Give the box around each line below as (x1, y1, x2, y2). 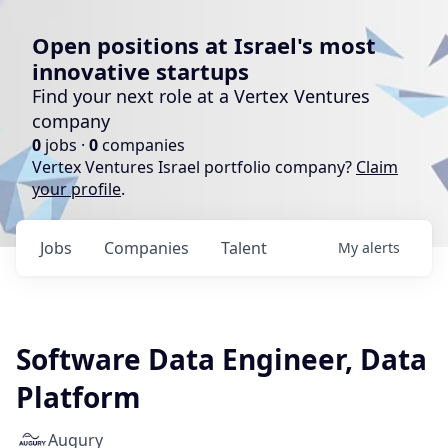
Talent (221, 237, 267, 259)
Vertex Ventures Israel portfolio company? (32, 156, 356, 178)
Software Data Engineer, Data (16, 340, 427, 378)
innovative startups (32, 56, 249, 86)
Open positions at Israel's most (32, 30, 376, 60)
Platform (16, 378, 141, 416)
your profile (32, 178, 121, 200)
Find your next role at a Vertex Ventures (32, 84, 370, 108)
